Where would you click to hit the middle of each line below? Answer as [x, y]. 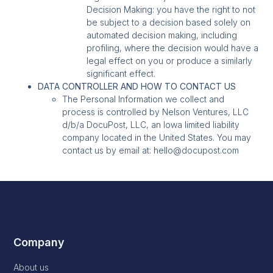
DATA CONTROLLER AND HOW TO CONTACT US [137, 86]
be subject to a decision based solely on [169, 22]
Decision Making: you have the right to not [171, 9]
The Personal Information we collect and [144, 99]
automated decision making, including [162, 35]
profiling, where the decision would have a [173, 48]
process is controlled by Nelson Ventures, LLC [156, 112]
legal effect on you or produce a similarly [170, 60]
